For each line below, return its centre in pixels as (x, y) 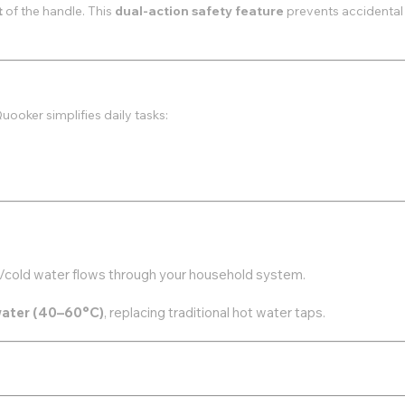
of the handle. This (60, 11)
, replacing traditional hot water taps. (215, 312)
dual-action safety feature (201, 11)
